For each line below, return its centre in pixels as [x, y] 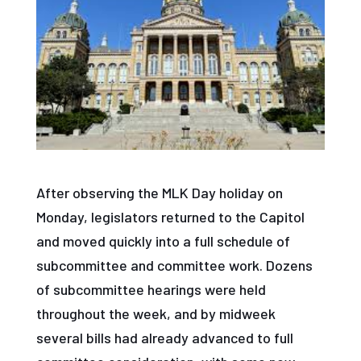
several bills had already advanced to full [164, 338]
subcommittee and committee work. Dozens [174, 266]
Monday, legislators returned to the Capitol [170, 217]
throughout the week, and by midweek [156, 314]
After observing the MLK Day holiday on [159, 193]
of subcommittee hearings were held [151, 290]
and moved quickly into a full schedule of [163, 241]
